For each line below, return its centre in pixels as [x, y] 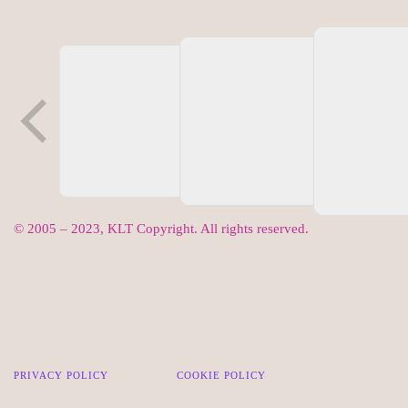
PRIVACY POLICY [61, 376]
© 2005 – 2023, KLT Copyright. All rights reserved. [161, 228]
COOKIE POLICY [222, 376]
